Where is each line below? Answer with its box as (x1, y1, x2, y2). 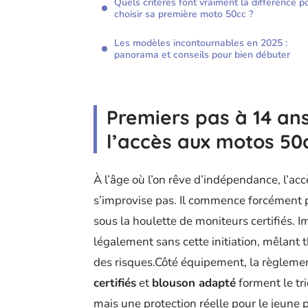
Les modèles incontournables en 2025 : (114, 36, 287, 50)
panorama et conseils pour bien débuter (114, 48, 290, 62)
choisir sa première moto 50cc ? (114, 8, 253, 21)
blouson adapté (152, 275, 236, 291)
